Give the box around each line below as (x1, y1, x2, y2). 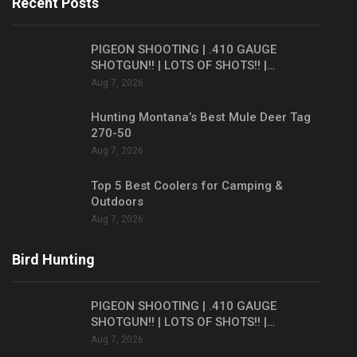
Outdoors (91, 194, 143, 209)
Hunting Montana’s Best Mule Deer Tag (91, 110, 311, 125)
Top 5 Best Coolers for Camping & (91, 178, 283, 193)
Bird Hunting (12, 251, 95, 269)
